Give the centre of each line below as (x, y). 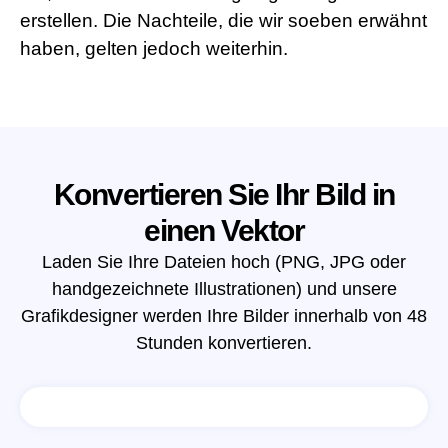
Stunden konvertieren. (224, 343)
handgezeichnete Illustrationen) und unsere (224, 289)
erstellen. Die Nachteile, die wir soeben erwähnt (223, 21)
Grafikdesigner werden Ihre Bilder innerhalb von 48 (224, 316)
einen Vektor (224, 231)
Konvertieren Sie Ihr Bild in (224, 195)
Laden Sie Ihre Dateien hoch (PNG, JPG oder (224, 262)
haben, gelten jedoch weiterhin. (154, 49)
